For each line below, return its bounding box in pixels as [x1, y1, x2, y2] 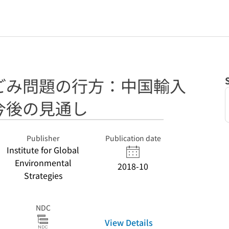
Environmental [14, 156, 72, 169]
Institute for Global [7, 144, 79, 156]
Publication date [105, 133, 161, 143]
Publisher [27, 133, 59, 143]
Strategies [24, 169, 62, 181]
